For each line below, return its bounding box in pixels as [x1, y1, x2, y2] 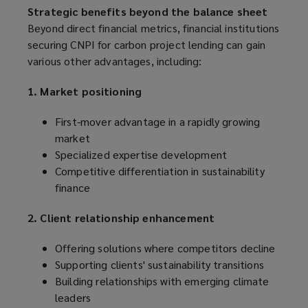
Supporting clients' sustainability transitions [55, 257, 264, 272]
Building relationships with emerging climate [55, 274, 269, 289]
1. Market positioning [27, 84, 142, 99]
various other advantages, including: [27, 54, 202, 69]
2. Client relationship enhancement [27, 210, 215, 225]
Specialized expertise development [55, 147, 227, 162]
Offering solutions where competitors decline [55, 241, 276, 256]
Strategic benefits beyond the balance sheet [27, 4, 268, 19]
